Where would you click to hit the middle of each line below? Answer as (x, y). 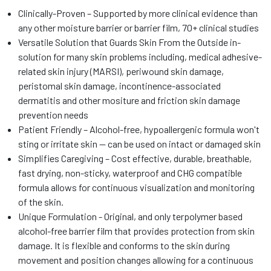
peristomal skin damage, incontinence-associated (119, 86)
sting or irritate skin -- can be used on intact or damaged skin (139, 144)
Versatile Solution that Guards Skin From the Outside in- (129, 42)
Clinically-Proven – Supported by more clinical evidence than (138, 13)
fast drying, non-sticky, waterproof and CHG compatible (130, 173)
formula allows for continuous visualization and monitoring (136, 187)
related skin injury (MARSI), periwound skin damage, (121, 71)
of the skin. (41, 202)
